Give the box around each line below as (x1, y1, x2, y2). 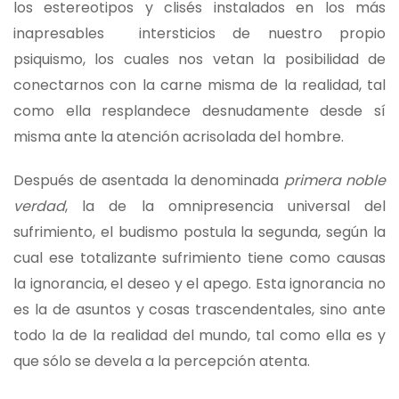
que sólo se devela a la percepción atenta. (13, 350, 310, 371)
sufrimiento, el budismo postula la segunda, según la (13, 221, 386, 242)
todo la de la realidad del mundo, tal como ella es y (13, 324, 386, 346)
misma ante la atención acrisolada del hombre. (13, 126, 344, 147)
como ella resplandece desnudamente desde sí (13, 100, 386, 121)
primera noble (283, 169, 386, 191)
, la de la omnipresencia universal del (65, 195, 386, 216)
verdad (13, 195, 65, 216)
